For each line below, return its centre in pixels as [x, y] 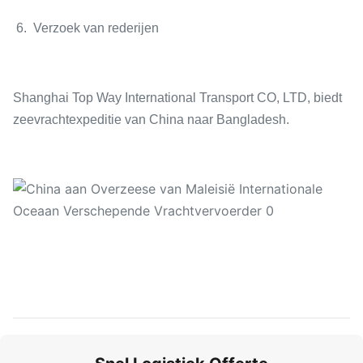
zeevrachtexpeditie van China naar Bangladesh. [151, 120]
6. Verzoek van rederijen [86, 28]
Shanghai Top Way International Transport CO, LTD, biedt [177, 98]
